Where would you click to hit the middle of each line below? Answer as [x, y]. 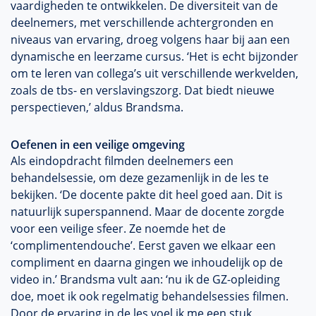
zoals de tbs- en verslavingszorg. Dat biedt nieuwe [142, 90]
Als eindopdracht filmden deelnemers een [122, 161]
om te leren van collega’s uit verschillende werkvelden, [154, 73]
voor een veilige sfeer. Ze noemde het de [118, 229]
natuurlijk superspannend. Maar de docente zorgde [147, 212]
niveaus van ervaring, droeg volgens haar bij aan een [150, 39]
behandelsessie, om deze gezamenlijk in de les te [140, 178]
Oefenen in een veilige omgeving [98, 145]
